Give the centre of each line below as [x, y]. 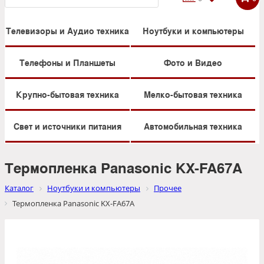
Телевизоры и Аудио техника [67, 31]
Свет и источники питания [67, 126]
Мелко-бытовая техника [193, 95]
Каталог [19, 188]
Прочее [168, 188]
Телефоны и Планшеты [67, 63]
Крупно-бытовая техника [67, 95]
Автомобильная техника [193, 126]
